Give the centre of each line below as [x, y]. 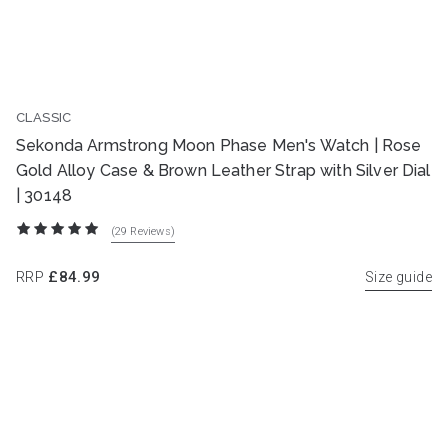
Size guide [398, 276]
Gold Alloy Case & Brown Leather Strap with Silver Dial [223, 170]
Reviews [150, 231]
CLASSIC [44, 117]
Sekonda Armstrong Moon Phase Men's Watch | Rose [219, 145]
